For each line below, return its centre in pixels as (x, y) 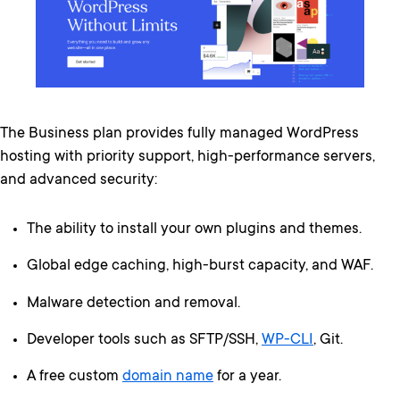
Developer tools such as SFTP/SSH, (144, 341)
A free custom (75, 378)
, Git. (328, 341)
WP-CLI (287, 341)
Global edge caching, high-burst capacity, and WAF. (200, 267)
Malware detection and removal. (133, 304)
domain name (168, 378)
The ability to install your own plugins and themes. (194, 230)
